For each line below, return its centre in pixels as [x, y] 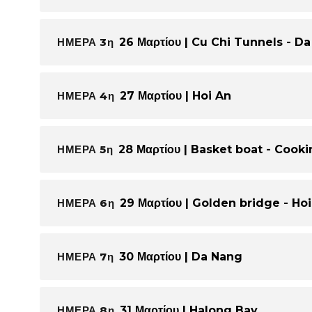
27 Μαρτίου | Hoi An [175, 95]
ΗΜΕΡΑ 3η [85, 42]
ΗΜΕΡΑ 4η [86, 95]
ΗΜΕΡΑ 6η [86, 203]
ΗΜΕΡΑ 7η [85, 256]
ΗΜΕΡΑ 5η [85, 149]
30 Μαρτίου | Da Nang [181, 256]
